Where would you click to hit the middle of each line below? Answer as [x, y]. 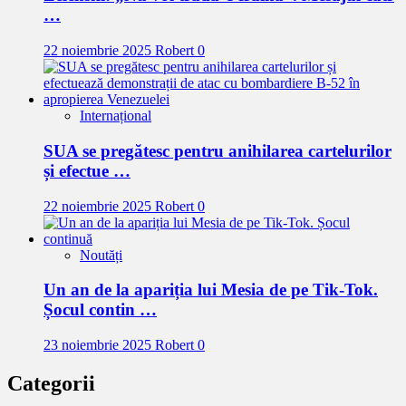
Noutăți [101, 255]
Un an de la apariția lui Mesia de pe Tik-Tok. [211, 290]
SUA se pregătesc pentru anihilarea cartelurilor [217, 150]
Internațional [116, 116]
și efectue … [87, 170]
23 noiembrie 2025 [99, 344]
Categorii [51, 383]
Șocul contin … [100, 310]
